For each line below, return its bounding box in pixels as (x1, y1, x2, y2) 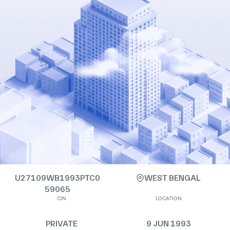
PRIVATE (46, 219, 78, 228)
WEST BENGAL (144, 173, 201, 183)
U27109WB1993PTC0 (15, 173, 100, 183)
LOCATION (155, 195, 182, 201)
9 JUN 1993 (146, 219, 191, 228)
